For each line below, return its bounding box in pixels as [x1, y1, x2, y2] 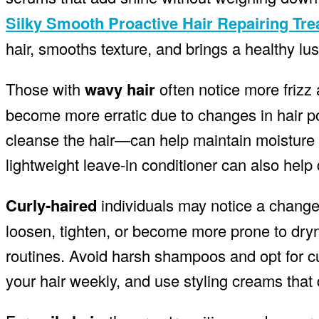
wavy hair [85, 77, 155, 100]
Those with [6, 77, 85, 100]
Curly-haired [6, 193, 97, 216]
